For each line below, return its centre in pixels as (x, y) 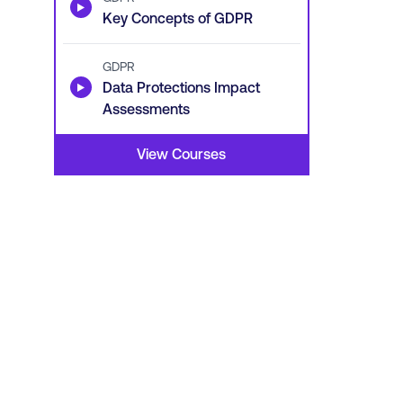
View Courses (182, 153)
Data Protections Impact (181, 87)
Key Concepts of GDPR (177, 18)
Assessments (146, 108)
